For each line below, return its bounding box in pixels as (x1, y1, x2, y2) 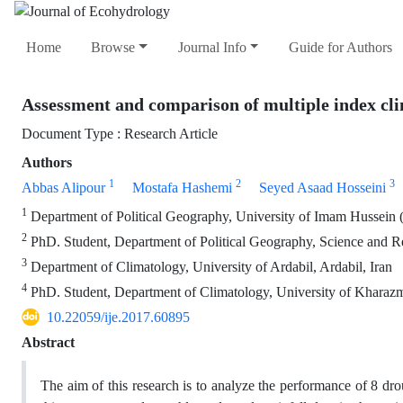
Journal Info (177, 39, 246, 57)
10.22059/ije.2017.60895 (47, 309, 190, 327)
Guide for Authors (288, 39, 392, 57)
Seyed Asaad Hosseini (259, 179, 386, 197)
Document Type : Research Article (22, 125, 218, 143)
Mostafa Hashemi (132, 179, 232, 197)
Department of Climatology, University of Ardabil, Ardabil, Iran (27, 258, 392, 276)
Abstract (22, 334, 75, 352)
